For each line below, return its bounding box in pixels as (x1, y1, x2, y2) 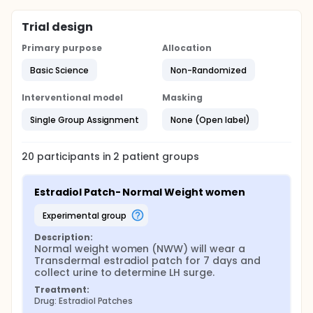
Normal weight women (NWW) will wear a (34, 242, 245, 256)
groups (159, 150, 200, 163)
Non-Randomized (170, 64, 247, 76)
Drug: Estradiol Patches (34, 295, 133, 307)
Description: (34, 231, 93, 243)
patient (119, 150, 160, 163)
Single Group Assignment (30, 113, 140, 126)
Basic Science (30, 64, 89, 76)
